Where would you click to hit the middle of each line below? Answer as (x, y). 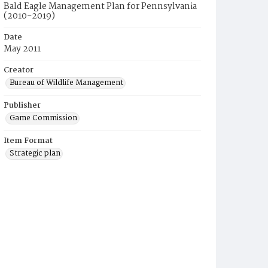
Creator (19, 70)
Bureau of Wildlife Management (66, 83)
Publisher (22, 106)
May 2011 (22, 49)
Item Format (28, 141)
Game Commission (43, 118)
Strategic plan (35, 153)
